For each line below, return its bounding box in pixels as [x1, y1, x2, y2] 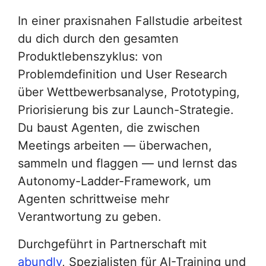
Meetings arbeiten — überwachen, [18, 138, 212, 153]
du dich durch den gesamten [18, 31, 179, 46]
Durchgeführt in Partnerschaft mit [18, 236, 207, 251]
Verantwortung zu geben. [18, 209, 161, 224]
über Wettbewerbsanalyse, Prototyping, [18, 84, 240, 99]
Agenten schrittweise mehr [18, 191, 169, 206]
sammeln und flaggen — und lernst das [18, 156, 237, 170]
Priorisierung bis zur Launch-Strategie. [18, 102, 234, 117]
